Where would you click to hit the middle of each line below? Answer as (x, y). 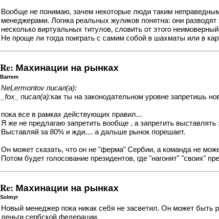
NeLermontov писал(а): (39, 88)
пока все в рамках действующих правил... (71, 115)
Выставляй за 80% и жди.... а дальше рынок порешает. (93, 132)
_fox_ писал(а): (26, 97)
